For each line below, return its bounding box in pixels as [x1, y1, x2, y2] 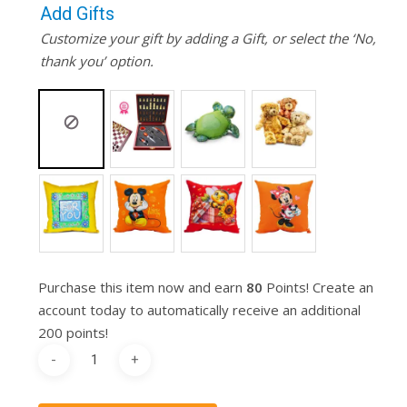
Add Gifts [39, 2, 114, 25]
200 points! [37, 323, 108, 342]
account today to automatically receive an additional [37, 300, 361, 319]
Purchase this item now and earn [37, 277, 246, 296]
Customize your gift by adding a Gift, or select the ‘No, [39, 28, 376, 47]
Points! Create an [262, 277, 373, 296]
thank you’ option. [39, 51, 154, 70]
